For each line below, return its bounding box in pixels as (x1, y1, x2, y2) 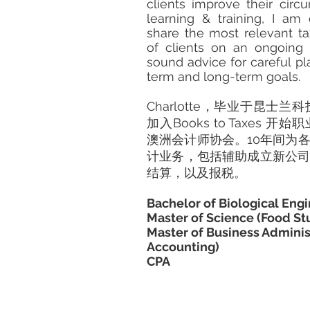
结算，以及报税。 (147, 165, 246, 180)
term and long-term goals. (147, 69, 300, 84)
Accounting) (147, 239, 219, 254)
